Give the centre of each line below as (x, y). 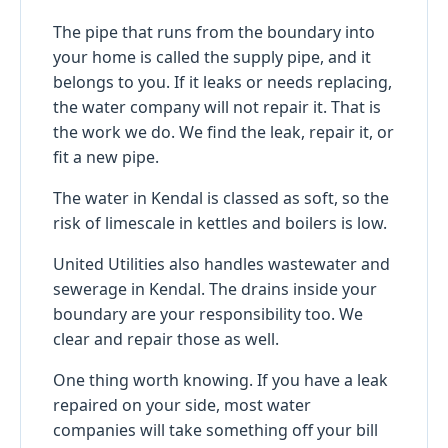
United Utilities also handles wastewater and (221, 263)
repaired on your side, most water (182, 404)
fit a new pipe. (106, 156)
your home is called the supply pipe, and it (212, 56)
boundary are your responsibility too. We (208, 313)
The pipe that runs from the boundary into (214, 31)
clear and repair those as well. (166, 338)
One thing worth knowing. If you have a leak (220, 379)
